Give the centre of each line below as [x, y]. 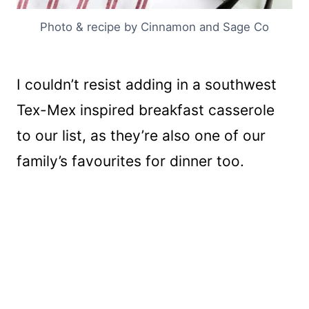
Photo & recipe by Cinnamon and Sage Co [154, 27]
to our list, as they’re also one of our [141, 136]
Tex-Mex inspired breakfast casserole [146, 110]
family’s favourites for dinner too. [130, 161]
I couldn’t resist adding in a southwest [147, 85]
